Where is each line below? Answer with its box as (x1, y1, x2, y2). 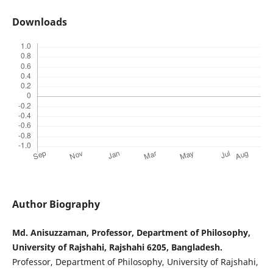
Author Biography (12, 197, 100, 211)
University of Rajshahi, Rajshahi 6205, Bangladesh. (12, 241, 222, 253)
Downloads (12, 15, 67, 29)
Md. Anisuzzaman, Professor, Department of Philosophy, (12, 227, 250, 239)
